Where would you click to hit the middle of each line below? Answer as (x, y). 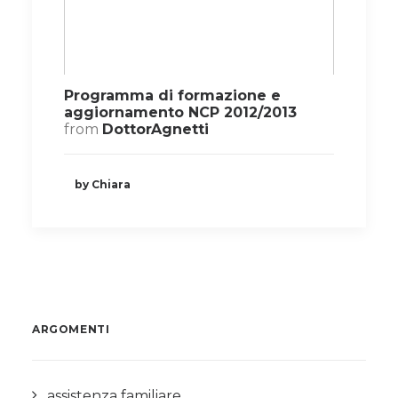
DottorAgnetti (155, 130)
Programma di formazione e (172, 96)
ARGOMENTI (71, 329)
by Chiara (103, 184)
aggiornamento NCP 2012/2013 (180, 113)
